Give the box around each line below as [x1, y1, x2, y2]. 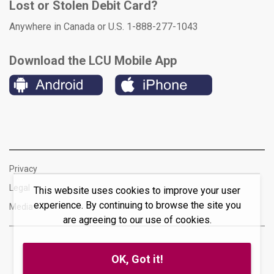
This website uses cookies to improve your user [34, 185, 240, 196]
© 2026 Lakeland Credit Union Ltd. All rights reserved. [46, 264, 228, 273]
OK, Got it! [111, 253, 163, 265]
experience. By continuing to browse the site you [33, 199, 241, 211]
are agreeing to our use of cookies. [62, 214, 212, 226]
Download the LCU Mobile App [9, 53, 177, 68]
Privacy [9, 163, 37, 174]
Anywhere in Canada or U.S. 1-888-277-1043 [9, 20, 198, 32]
